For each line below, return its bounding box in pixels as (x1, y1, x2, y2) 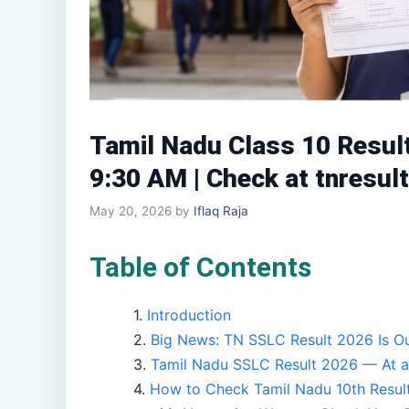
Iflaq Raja (194, 203, 248, 218)
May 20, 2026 (89, 203, 172, 218)
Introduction (147, 305, 231, 324)
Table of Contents (89, 250, 311, 283)
